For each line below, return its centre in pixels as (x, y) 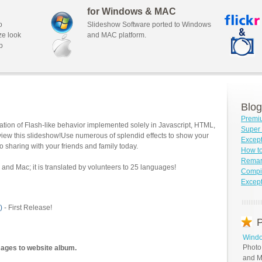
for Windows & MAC (132, 11)
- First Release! (27, 208)
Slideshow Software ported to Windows (149, 25)
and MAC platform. (117, 35)
